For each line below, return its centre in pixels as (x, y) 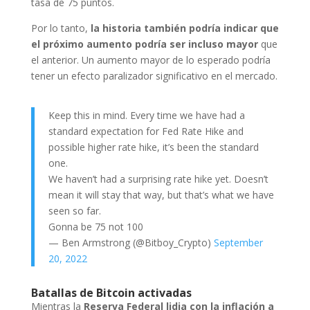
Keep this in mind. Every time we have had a (146, 115)
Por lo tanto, (61, 28)
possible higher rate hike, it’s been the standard (153, 147)
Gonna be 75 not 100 (95, 226)
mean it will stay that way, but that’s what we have (161, 194)
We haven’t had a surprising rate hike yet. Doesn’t (158, 179)
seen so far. (74, 210)
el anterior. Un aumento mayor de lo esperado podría (151, 60)
